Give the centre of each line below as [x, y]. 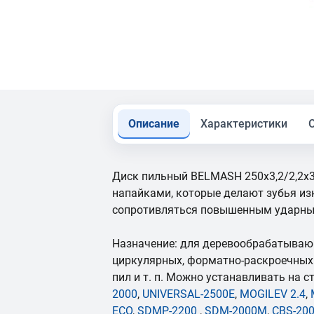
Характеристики [244, 124]
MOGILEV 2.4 [273, 294]
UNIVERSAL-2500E [189, 294]
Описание [154, 124]
